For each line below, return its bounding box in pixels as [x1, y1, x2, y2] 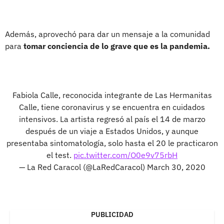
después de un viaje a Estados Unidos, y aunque [25, 125, 198, 136]
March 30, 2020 [146, 161, 205, 172]
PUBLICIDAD [90, 209, 133, 219]
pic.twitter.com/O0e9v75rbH [73, 149, 177, 160]
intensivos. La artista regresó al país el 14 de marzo [18, 113, 205, 124]
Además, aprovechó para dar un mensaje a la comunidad [5, 28, 210, 39]
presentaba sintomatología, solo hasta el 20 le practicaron [6, 137, 218, 148]
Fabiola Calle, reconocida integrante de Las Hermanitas [12, 89, 212, 100]
